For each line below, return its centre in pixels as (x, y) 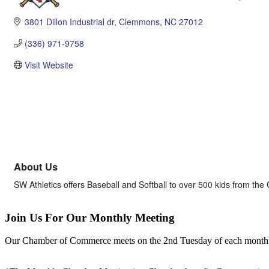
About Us (36, 166)
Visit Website (49, 65)
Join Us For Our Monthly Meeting (90, 217)
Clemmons (139, 21)
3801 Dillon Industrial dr (69, 21)
